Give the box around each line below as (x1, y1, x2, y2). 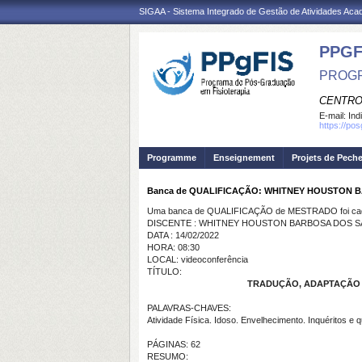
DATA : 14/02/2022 (147, 230, 219, 240)
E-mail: (319, 111, 348, 120)
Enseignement (213, 153, 275, 162)
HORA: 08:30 (147, 242, 200, 252)
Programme (147, 153, 196, 162)
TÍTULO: (147, 267, 182, 276)
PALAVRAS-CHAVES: (147, 303, 231, 313)
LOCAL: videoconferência (147, 255, 248, 264)
